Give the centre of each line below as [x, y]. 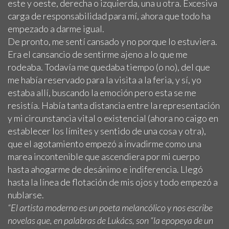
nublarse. [27, 194]
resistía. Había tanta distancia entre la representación [114, 105]
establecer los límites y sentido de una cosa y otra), [107, 131]
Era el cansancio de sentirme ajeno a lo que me [98, 54]
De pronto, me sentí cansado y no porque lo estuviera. [112, 41]
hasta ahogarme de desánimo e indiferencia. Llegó [105, 169]
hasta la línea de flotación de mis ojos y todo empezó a [113, 182]
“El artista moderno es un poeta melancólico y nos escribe [110, 207]
